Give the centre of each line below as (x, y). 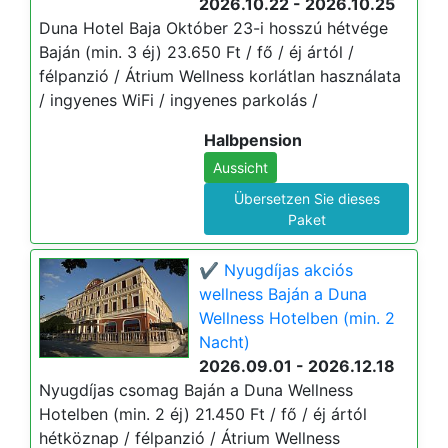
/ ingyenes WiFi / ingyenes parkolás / (178, 100)
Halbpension (253, 140)
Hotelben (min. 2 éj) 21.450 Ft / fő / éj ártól (203, 414)
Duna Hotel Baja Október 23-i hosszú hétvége (213, 28)
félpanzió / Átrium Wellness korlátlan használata (220, 76)
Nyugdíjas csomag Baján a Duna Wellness (196, 390)
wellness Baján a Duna (283, 294)
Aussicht (240, 167)
